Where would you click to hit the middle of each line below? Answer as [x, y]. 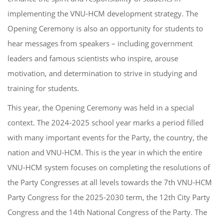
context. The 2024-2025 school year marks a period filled [106, 122]
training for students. [43, 88]
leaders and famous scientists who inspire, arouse [93, 58]
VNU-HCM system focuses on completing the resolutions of [109, 167]
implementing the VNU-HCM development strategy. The [103, 13]
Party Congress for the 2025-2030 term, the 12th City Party [109, 197]
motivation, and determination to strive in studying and [102, 73]
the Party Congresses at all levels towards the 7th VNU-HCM [110, 182]
